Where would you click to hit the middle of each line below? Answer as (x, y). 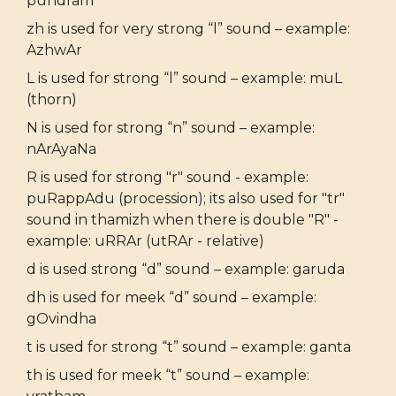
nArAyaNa (61, 148)
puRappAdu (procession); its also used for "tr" (186, 198)
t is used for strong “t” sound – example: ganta (189, 346)
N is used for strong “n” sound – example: (171, 127)
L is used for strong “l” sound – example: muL (184, 78)
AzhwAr (54, 49)
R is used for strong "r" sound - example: (168, 177)
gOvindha (61, 318)
